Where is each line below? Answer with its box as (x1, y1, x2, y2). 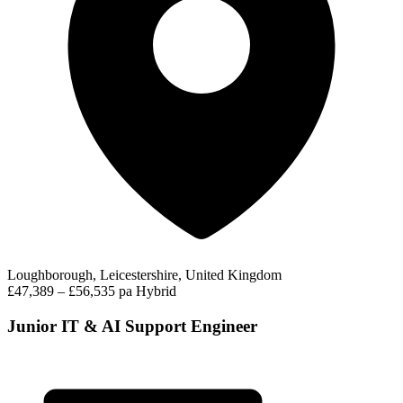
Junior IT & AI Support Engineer (7, 316, 257, 336)
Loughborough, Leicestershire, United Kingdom (7, 266, 282, 282)
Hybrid (136, 282, 176, 299)
